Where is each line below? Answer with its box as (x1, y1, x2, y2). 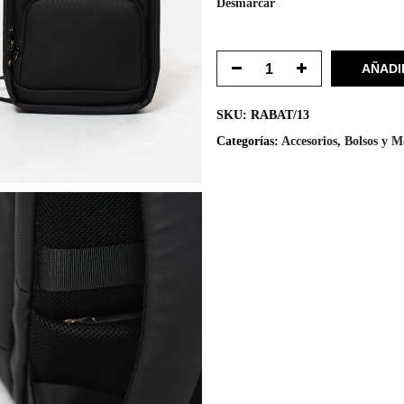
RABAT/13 (251, 108, 309, 123)
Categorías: (216, 134, 281, 149)
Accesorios (281, 134, 337, 149)
